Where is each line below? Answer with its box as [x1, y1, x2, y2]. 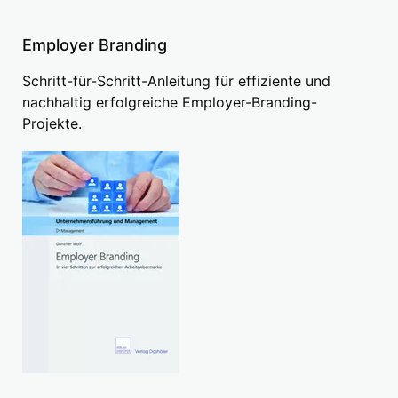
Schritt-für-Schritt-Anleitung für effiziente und [22, 72, 330, 91]
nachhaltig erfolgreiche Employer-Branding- [22, 93, 317, 112]
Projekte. [22, 115, 82, 133]
